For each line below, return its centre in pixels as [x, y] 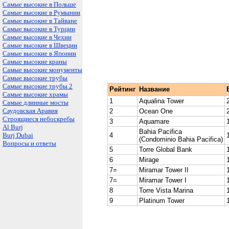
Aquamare [154, 121]
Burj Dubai [18, 135]
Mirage [149, 160]
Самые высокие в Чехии [37, 37]
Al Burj [13, 127]
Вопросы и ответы [29, 143]
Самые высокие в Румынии [41, 13]
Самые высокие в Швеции [40, 45]
